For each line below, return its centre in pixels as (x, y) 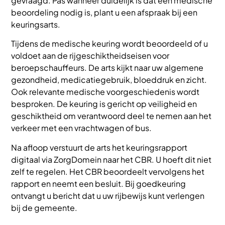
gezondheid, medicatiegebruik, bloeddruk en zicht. (109, 80)
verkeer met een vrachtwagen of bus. (82, 128)
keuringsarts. (36, 24)
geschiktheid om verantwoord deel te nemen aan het (111, 116)
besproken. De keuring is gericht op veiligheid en (104, 104)
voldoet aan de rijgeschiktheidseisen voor (90, 56)
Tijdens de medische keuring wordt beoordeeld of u (110, 44)
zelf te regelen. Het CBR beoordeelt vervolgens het (108, 171)
